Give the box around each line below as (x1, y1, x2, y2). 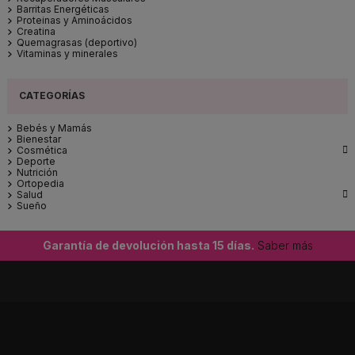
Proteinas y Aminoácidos (17, 13, 132, 26)
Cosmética (17, 144, 67, 157)
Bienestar (17, 133, 61, 146)
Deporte (17, 155, 55, 168)
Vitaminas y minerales (17, 47, 118, 59)
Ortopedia (17, 177, 64, 190)
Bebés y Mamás (17, 122, 92, 135)
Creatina (17, 25, 55, 37)
